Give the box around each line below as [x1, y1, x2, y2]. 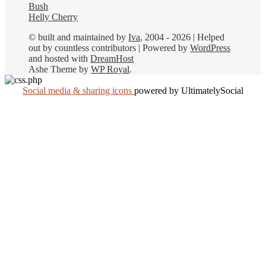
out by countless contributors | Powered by [28, 42, 190, 53]
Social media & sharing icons [23, 85, 134, 96]
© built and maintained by [28, 31, 128, 42]
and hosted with [28, 53, 90, 64]
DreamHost [90, 53, 134, 64]
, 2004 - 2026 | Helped [140, 31, 224, 42]
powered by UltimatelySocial [134, 85, 243, 96]
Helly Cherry [28, 11, 78, 22]
